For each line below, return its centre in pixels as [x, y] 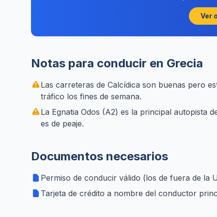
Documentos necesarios [100, 156]
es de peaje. [62, 124]
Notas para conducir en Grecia [117, 63]
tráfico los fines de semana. [91, 96]
